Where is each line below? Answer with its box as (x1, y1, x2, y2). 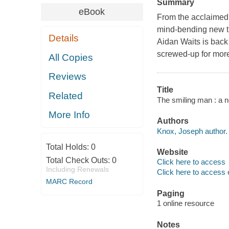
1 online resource (156, 199, 214, 208)
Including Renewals (45, 165, 109, 173)
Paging (156, 189, 185, 198)
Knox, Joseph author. (156, 126, 227, 135)
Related (49, 90, 83, 101)
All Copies (49, 52, 94, 63)
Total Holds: (45, 142, 91, 151)
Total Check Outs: (45, 155, 112, 165)
